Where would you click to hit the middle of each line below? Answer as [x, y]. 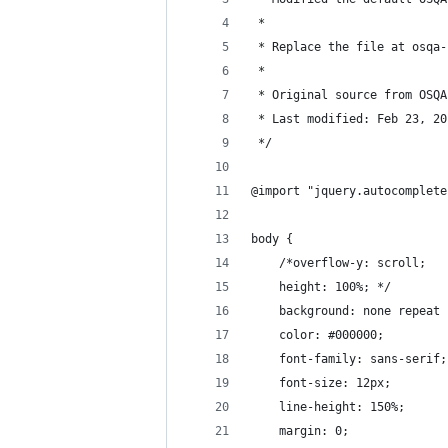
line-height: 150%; [328, 407]
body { [272, 239]
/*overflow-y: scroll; [338, 263]
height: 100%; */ [321, 287]
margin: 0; [300, 431]
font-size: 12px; [321, 383]
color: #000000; [317, 335]
